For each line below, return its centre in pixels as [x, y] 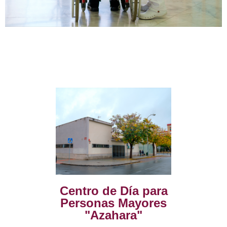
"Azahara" [113, 215]
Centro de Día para [113, 191]
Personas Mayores [113, 203]
